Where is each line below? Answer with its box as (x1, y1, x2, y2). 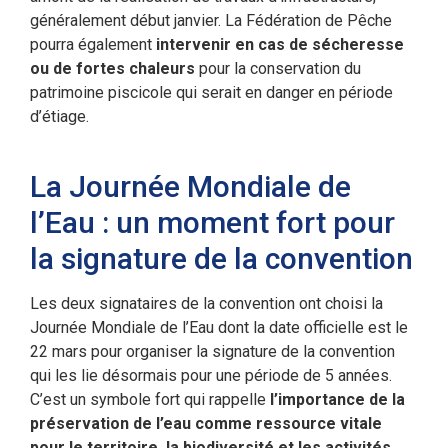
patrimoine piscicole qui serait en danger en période (30, 82, 393, 102)
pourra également (30, 34, 152, 54)
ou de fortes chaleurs (30, 58, 195, 78)
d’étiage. (30, 106, 89, 126)
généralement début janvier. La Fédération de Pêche (30, 10, 392, 30)
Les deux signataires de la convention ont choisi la (30, 293, 383, 313)
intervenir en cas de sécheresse (152, 34, 404, 54)
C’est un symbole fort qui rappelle (30, 389, 270, 409)
